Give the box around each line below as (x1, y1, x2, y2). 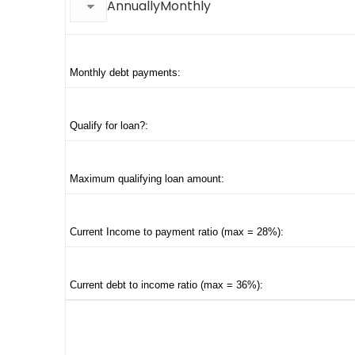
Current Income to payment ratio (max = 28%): (70, 226, 284, 238)
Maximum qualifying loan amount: (70, 173, 224, 185)
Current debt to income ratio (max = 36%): (70, 279, 263, 291)
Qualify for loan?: (70, 120, 148, 132)
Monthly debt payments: (70, 67, 181, 78)
